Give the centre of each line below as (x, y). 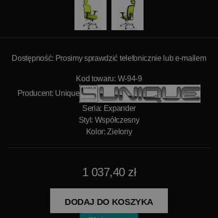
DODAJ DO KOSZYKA (109, 202)
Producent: (36, 93)
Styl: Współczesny (109, 120)
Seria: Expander (109, 108)
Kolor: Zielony (109, 132)
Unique (67, 93)
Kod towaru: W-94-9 (109, 79)
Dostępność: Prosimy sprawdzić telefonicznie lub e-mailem (109, 58)
